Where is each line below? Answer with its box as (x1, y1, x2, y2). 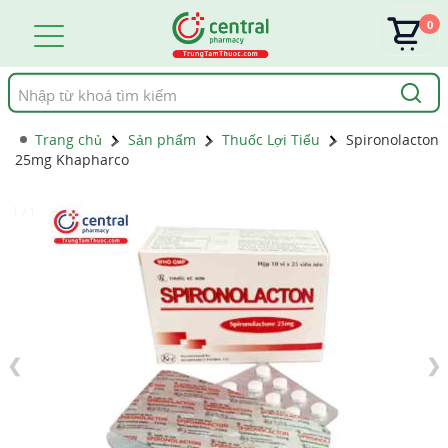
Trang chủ (35, 130, 102, 149)
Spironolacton (346, 130, 439, 149)
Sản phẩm (128, 130, 196, 149)
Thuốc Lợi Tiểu (222, 130, 320, 149)
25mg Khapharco (15, 150, 129, 169)
